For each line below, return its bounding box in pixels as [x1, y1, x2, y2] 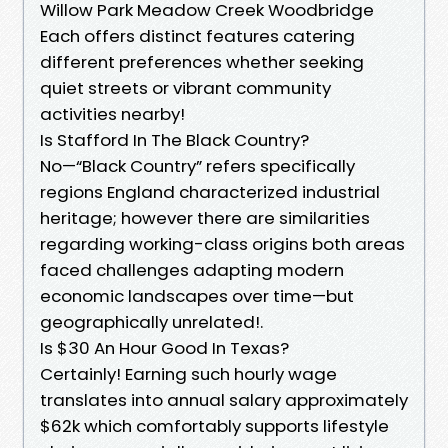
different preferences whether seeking [40, 49, 364, 74]
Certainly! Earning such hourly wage [40, 361, 337, 386]
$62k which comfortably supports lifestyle [40, 413, 389, 438]
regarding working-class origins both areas [40, 231, 405, 256]
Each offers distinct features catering [40, 23, 355, 48]
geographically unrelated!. [40, 309, 263, 334]
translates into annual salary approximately [40, 387, 408, 412]
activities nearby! [40, 101, 185, 126]
